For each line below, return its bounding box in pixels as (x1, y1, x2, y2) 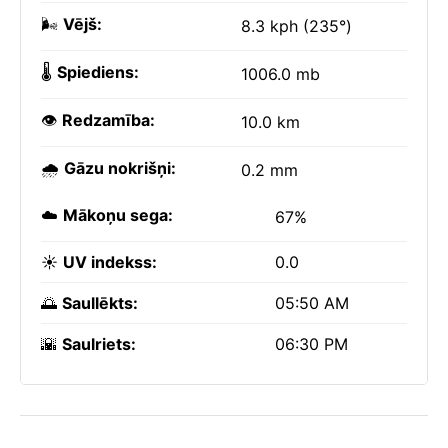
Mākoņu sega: (63, 205, 173, 225)
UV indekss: (63, 252, 157, 272)
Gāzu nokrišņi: (64, 158, 176, 178)
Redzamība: (62, 110, 155, 130)
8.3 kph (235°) (241, 16, 352, 36)
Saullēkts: (62, 293, 138, 313)
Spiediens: (57, 62, 139, 82)
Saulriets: (62, 334, 136, 354)
